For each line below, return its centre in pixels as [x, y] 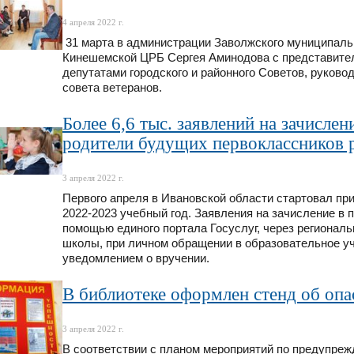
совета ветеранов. [112, 88]
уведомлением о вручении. [136, 259]
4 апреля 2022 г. [93, 23]
